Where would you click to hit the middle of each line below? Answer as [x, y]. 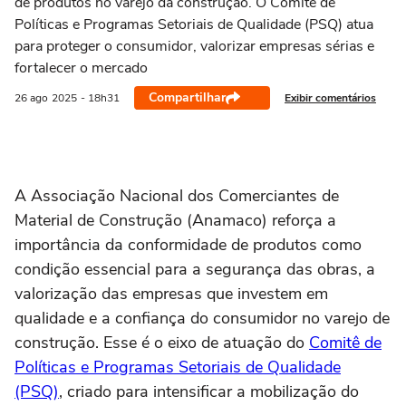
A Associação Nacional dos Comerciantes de [177, 196]
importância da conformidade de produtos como [188, 245]
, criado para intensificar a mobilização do [209, 391]
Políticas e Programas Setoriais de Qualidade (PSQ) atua [194, 24]
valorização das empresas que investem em [171, 294]
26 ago [31, 98]
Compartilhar [187, 97]
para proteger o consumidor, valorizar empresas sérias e [194, 46]
